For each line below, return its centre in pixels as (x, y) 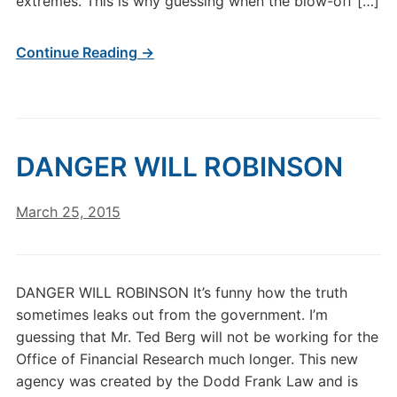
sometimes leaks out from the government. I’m (171, 315)
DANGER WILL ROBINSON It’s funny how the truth (181, 292)
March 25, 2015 (68, 212)
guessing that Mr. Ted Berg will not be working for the (197, 337)
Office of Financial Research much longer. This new (187, 359)
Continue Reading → (85, 52)
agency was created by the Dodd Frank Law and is (187, 381)
